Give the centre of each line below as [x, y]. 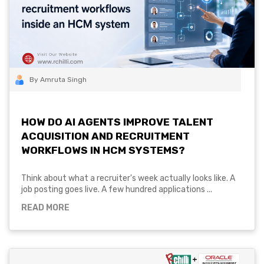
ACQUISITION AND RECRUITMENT [105, 136]
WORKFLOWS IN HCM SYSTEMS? [103, 150]
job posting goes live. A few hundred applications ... [117, 189]
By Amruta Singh [58, 79]
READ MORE [45, 207]
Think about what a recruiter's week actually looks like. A [128, 178]
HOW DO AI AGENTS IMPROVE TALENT [117, 122]
